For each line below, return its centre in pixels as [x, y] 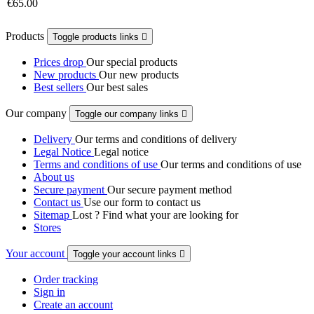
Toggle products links [97, 36]
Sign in [49, 292]
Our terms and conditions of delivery [156, 139]
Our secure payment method [170, 189]
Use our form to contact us [142, 202]
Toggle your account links [126, 254]
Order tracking [66, 279]
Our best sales [117, 87]
